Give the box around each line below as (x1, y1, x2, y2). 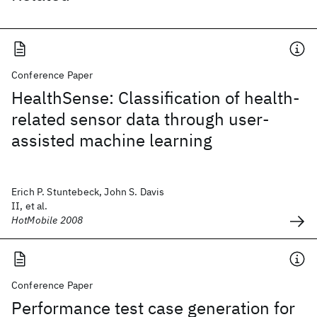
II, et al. (11, 200, 48, 212)
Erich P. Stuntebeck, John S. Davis (11, 185, 165, 198)
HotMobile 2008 (11, 214, 83, 226)
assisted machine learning (11, 129, 212, 151)
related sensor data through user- (11, 108, 270, 130)
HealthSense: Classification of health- (11, 86, 300, 109)
